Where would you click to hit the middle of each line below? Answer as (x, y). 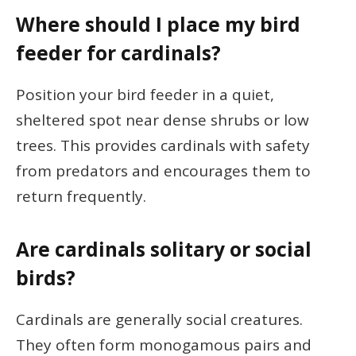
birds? (46, 278)
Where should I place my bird (158, 24)
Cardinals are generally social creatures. (159, 320)
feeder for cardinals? (118, 52)
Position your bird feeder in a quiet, (145, 95)
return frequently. (81, 197)
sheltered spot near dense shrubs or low (163, 120)
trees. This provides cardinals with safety (163, 146)
